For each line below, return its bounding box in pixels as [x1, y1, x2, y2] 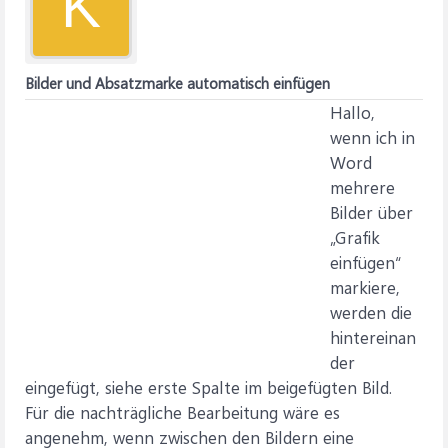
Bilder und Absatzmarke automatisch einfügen [25, 73, 330, 93]
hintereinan [330, 326, 416, 348]
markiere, [330, 276, 400, 298]
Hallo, [330, 101, 375, 123]
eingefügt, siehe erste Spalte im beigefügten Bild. [25, 376, 392, 398]
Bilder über [330, 201, 413, 223]
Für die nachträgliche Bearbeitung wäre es [25, 401, 340, 423]
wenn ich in [330, 126, 415, 148]
